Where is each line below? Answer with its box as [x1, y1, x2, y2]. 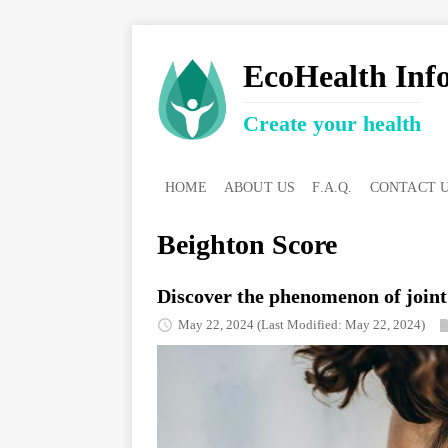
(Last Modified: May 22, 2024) [257, 316, 425, 332]
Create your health [243, 110, 421, 136]
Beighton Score [157, 228, 337, 260]
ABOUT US [223, 179, 296, 195]
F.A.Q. [312, 179, 353, 195]
